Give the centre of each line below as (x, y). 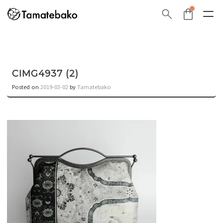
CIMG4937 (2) (45, 73)
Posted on (26, 87)
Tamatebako (94, 87)
